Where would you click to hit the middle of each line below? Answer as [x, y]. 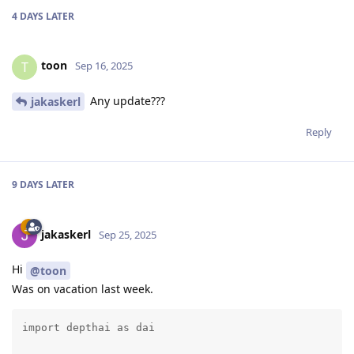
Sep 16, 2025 [104, 66]
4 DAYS [28, 16]
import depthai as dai [88, 327]
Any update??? [126, 100]
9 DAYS [28, 185]
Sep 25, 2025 [128, 235]
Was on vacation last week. [83, 289]
